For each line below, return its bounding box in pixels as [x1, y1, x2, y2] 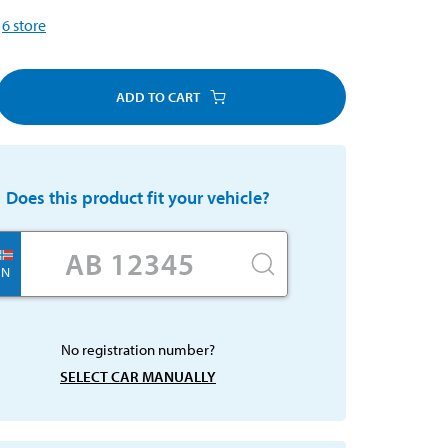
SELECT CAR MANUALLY [60, 366, 216, 386]
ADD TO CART [116, 87, 200, 106]
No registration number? [61, 339, 215, 359]
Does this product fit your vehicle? [6, 185, 270, 209]
